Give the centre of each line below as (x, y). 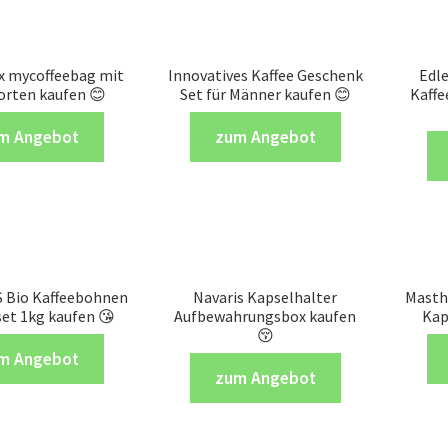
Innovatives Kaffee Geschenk (265, 74)
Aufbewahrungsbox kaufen (265, 315)
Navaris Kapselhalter (265, 296)
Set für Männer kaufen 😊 (265, 93)
